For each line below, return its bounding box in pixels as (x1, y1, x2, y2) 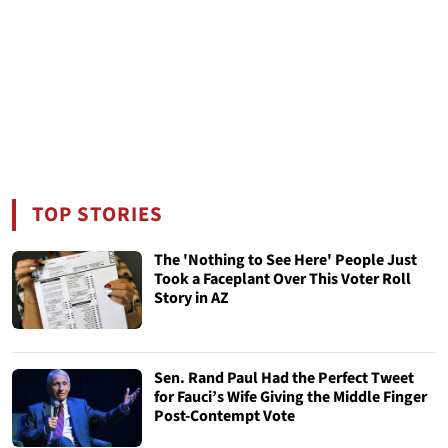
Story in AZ (154, 287, 229, 309)
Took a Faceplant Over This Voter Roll (154, 268, 411, 290)
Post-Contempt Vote (154, 405, 295, 427)
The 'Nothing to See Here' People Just (154, 249, 417, 271)
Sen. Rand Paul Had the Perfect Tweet (154, 367, 414, 389)
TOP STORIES (32, 200, 164, 229)
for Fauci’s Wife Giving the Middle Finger (154, 386, 427, 408)
